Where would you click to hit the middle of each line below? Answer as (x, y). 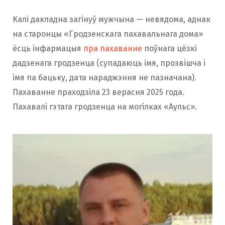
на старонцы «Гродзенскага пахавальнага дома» (108, 34)
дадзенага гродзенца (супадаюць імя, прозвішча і (109, 63)
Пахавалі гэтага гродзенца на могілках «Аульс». (105, 107)
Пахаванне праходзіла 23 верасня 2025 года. (98, 92)
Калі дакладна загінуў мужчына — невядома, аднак (111, 20)
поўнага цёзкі (170, 49)
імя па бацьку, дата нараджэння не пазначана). (104, 78)
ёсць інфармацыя (48, 49)
